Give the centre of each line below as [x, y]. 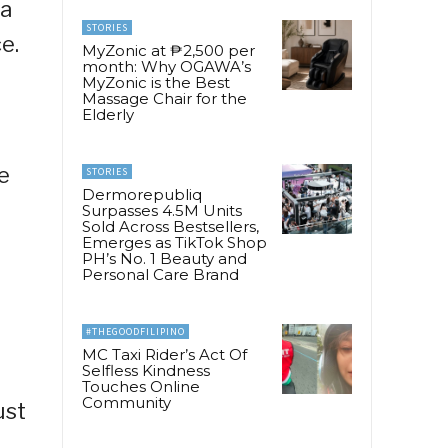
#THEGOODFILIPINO [135, 331]
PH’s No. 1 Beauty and [164, 258]
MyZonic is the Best [156, 82]
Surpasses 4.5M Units [162, 210]
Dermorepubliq [142, 194]
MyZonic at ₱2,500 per [168, 50]
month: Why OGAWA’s [166, 66]
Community [126, 402]
